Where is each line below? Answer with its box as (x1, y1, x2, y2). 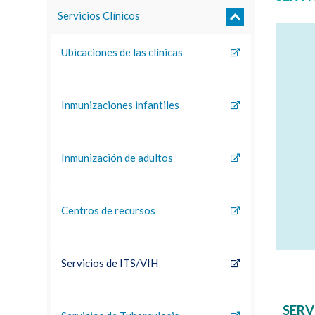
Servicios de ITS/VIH (61, 257, 159, 269)
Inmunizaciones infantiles (61, 98, 180, 111)
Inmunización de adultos (61, 151, 174, 164)
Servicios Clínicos (58, 9, 141, 22)
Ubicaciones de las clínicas (61, 46, 184, 58)
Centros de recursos (61, 204, 156, 217)
